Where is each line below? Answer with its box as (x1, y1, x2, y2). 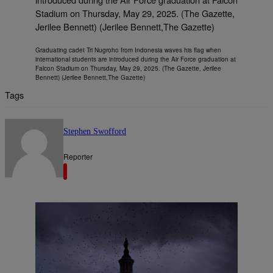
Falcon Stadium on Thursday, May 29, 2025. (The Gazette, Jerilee (35, 64, 221, 73)
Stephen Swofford (63, 126, 126, 136)
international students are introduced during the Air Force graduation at (35, 55, 236, 64)
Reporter (63, 151, 93, 161)
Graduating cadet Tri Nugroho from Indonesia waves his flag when (35, 46, 221, 55)
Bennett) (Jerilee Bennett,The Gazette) (35, 73, 145, 82)
